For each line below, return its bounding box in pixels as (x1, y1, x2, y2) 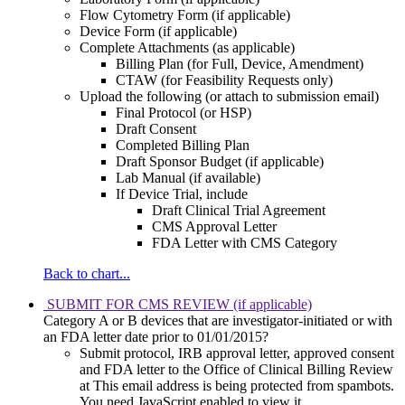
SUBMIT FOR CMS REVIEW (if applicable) (47, 297, 312, 313)
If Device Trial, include (116, 186, 248, 202)
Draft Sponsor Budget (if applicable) (116, 154, 324, 170)
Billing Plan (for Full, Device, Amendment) (116, 56, 363, 72)
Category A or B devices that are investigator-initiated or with (43, 313, 392, 329)
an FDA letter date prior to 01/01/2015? (43, 329, 268, 345)
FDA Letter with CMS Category (152, 235, 337, 251)
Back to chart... (43, 266, 130, 282)
